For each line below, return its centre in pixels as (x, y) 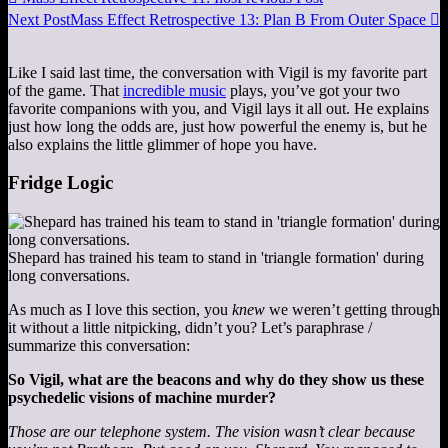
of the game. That (65, 90)
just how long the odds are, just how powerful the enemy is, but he (217, 126)
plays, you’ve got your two (313, 90)
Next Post (39, 19)
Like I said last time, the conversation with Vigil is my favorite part (217, 72)
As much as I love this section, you (120, 310)
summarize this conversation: (99, 346)
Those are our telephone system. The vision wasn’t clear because (211, 432)
